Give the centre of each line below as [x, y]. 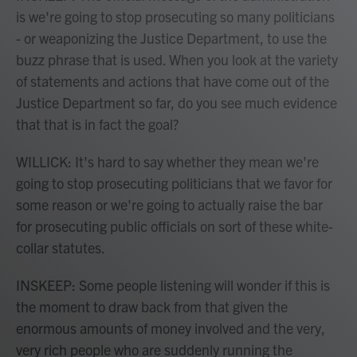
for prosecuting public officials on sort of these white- [175, 226]
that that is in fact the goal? [97, 124]
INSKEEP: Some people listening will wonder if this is [173, 285]
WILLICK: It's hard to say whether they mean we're [167, 161]
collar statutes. [61, 247]
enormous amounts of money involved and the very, [171, 328]
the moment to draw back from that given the [152, 306]
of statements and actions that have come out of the [173, 81]
